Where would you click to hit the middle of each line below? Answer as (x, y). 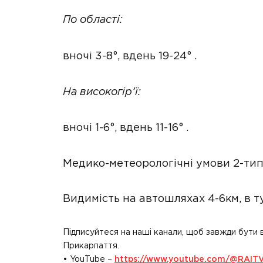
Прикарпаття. (91, 246)
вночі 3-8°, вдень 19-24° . (130, 56)
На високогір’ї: (102, 92)
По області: (93, 21)
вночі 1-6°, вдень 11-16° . (126, 128)
